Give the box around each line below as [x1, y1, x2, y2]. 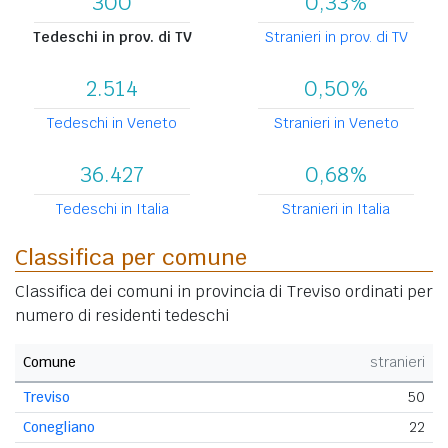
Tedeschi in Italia [55, 199, 169, 218]
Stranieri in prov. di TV [264, 27, 408, 46]
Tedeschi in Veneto [47, 113, 177, 132]
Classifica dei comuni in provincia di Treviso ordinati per [15, 280, 433, 302]
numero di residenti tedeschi [15, 304, 229, 326]
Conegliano [23, 417, 95, 436]
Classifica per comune [15, 242, 247, 271]
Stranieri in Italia [282, 199, 390, 218]
